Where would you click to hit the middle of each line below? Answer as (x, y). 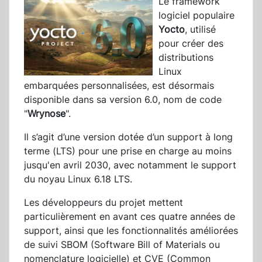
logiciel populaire (196, 15)
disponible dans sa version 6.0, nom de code (123, 100)
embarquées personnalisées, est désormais (119, 86)
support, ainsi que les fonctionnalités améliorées (131, 231)
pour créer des (191, 44)
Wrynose (46, 114)
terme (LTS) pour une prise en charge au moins (128, 151)
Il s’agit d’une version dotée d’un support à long (128, 137)
